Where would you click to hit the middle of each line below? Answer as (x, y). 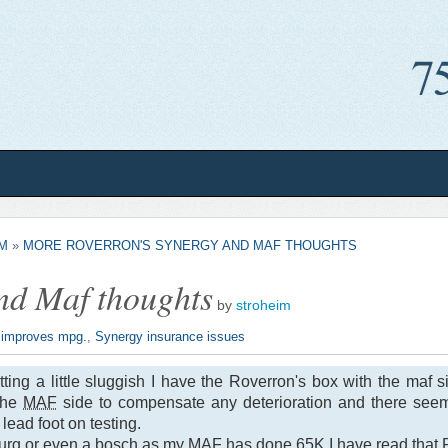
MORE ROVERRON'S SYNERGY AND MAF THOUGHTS (190, 245)
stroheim (264, 305)
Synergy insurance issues (170, 336)
